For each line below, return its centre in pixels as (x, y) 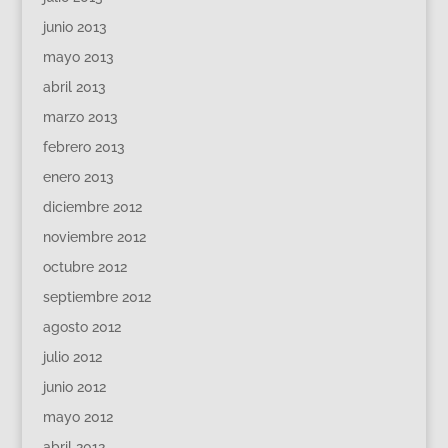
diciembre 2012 (92, 206)
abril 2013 (74, 86)
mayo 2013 (78, 56)
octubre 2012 (84, 266)
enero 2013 (78, 176)
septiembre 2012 (96, 296)
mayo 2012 (77, 416)
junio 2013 (74, 26)
